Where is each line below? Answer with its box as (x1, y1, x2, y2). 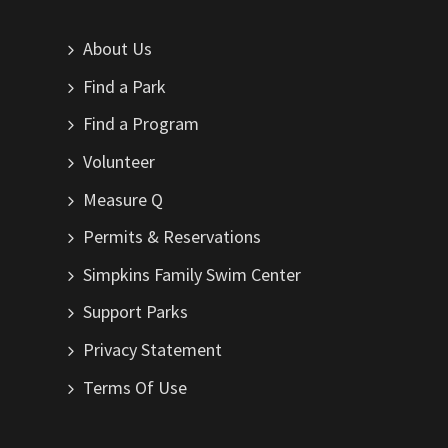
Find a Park (83, 74, 166, 98)
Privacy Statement (83, 337, 222, 361)
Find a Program (83, 112, 199, 136)
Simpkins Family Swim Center (83, 262, 301, 286)
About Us (83, 37, 152, 61)
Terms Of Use (83, 375, 187, 399)
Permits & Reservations (83, 225, 261, 249)
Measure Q (83, 187, 163, 211)
